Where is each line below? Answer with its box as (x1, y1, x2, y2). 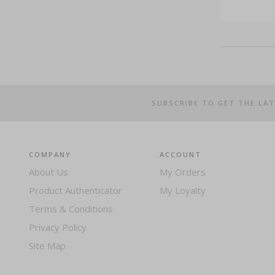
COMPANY (29, 150, 71, 159)
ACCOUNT (160, 150, 202, 159)
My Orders (160, 166, 206, 178)
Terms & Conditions (29, 203, 113, 215)
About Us (29, 166, 68, 178)
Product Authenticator (29, 184, 122, 196)
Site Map (29, 239, 66, 252)
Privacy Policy (29, 221, 87, 233)
